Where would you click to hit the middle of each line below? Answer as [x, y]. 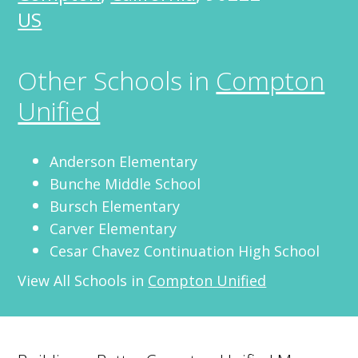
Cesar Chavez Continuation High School [185, 251]
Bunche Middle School [125, 184]
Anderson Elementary [124, 161]
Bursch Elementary [115, 206]
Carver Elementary [113, 229]
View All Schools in [83, 280]
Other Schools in [117, 80]
